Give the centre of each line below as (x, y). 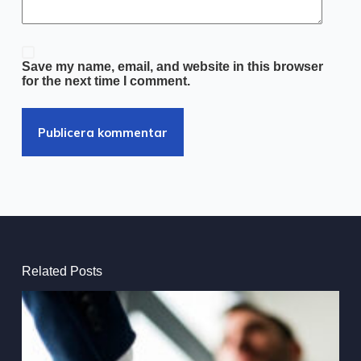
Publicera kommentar (102, 132)
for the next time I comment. (106, 81)
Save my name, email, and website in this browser (172, 67)
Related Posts (62, 272)
